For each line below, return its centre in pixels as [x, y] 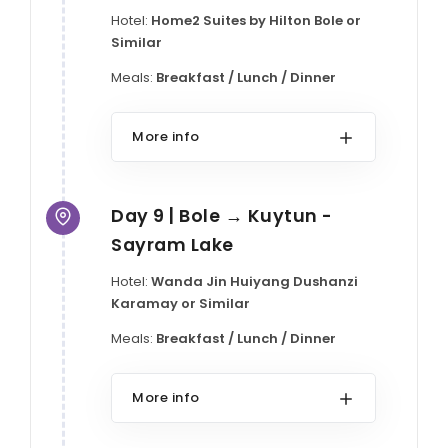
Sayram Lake [172, 244]
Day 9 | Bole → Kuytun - [222, 215]
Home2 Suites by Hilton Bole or [256, 20]
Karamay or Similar [180, 303]
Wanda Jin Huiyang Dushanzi [254, 281]
